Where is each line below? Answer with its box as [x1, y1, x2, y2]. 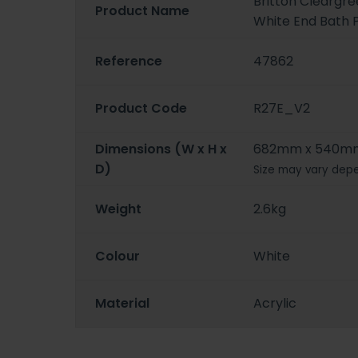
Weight [95, 200, 141, 219]
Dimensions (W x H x [95, 139, 227, 158]
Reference [95, 52, 162, 71]
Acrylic [253, 294, 297, 313]
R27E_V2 [253, 99, 311, 118]
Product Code [95, 99, 187, 118]
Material [95, 294, 149, 313]
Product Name [95, 2, 189, 21]
